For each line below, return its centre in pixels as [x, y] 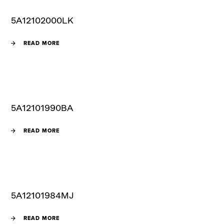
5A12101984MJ [43, 195]
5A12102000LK [42, 20]
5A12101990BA [42, 107]
